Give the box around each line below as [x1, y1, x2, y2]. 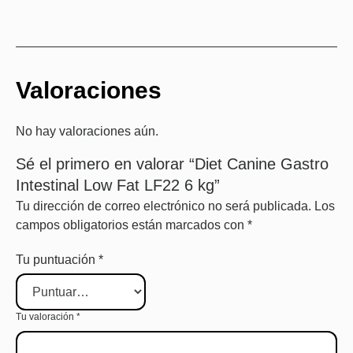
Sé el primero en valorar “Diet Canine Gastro [16, 154, 329, 173]
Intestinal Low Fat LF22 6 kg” [16, 176, 220, 194]
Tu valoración [16, 310, 76, 322]
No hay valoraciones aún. [16, 124, 158, 138]
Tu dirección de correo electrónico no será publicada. [16, 199, 311, 213]
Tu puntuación [16, 252, 98, 266]
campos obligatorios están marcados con [16, 217, 247, 232]
